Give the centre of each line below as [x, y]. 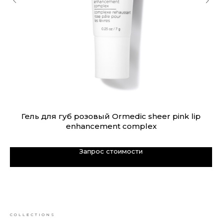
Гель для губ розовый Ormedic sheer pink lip [111, 116]
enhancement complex [111, 126]
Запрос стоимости [111, 151]
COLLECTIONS [33, 215]
